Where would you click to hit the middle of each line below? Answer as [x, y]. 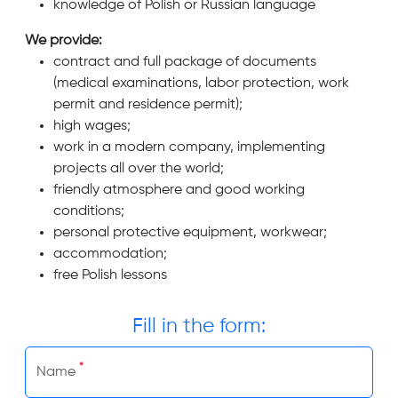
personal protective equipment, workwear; [190, 233]
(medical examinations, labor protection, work [201, 84]
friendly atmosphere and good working [179, 191]
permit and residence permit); [148, 105]
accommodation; [110, 255]
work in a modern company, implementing [189, 148]
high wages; [92, 127]
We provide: [64, 41]
